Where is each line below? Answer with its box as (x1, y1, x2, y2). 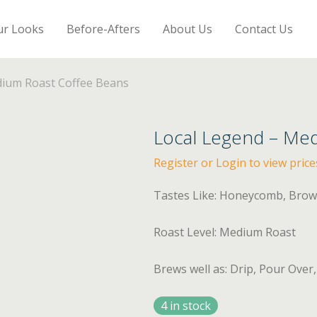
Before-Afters (67, 21, 141, 37)
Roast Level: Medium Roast (154, 224, 296, 240)
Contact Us (235, 21, 294, 37)
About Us (163, 21, 213, 37)
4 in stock (161, 298, 212, 313)
